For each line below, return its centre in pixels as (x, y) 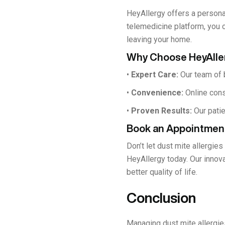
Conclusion (161, 197)
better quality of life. (162, 172)
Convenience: (157, 92)
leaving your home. (159, 39)
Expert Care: (155, 74)
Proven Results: (161, 110)
